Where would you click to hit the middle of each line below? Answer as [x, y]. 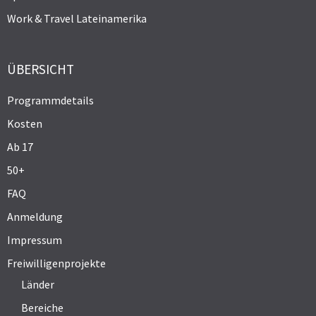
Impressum [35, 239]
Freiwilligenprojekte [56, 263]
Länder [38, 284]
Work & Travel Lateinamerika [77, 18]
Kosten [25, 123]
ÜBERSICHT [41, 69]
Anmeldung [35, 216]
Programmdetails [50, 100]
